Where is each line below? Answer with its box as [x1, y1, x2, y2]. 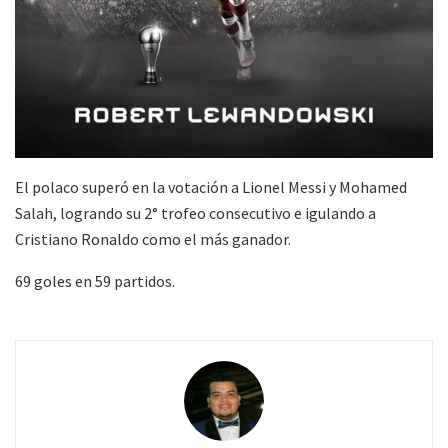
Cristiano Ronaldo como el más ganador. [15, 228, 291, 249]
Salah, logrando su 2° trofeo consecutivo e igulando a [15, 202, 376, 223]
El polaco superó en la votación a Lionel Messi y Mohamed [15, 176, 407, 197]
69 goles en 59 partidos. [15, 270, 175, 291]
